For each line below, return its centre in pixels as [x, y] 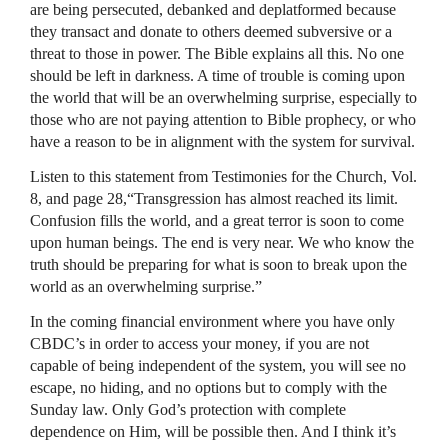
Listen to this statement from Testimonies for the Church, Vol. [223, 176]
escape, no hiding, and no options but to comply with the [208, 387]
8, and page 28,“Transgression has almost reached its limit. [214, 198]
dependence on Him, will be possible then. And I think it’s [213, 431]
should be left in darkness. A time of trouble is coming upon [217, 75]
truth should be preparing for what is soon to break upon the [218, 264]
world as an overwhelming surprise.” [146, 286]
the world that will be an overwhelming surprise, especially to [223, 97]
